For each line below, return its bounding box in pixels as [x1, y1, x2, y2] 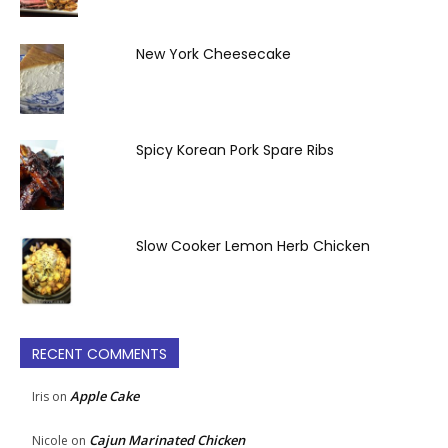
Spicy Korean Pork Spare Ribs [136, 139, 334, 160]
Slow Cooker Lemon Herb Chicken [136, 235, 370, 256]
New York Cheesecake [136, 43, 291, 64]
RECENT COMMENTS [32, 343, 167, 364]
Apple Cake [70, 386, 139, 405]
